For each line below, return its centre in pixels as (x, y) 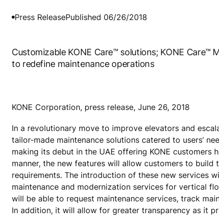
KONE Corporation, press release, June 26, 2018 (101, 107)
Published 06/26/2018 (106, 17)
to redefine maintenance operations (83, 64)
